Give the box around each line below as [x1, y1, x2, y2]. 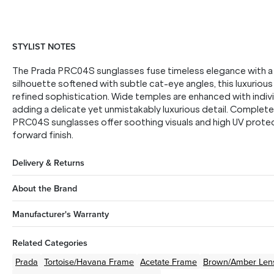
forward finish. [12, 130, 73, 141]
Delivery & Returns [12, 156, 84, 169]
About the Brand [12, 182, 77, 194]
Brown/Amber [203, 255, 256, 268]
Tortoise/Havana [44, 255, 106, 268]
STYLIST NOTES [12, 40, 76, 53]
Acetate [140, 255, 169, 268]
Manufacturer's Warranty [12, 207, 109, 220]
